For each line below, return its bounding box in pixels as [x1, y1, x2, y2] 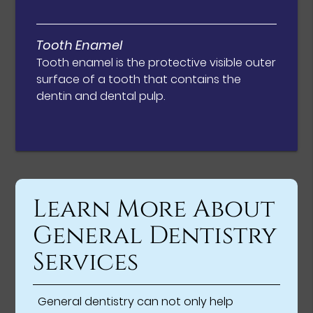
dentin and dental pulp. [36, 88, 166, 105]
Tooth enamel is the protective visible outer [36, 54, 277, 71]
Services [33, 246, 139, 279]
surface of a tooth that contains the [36, 71, 242, 88]
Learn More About [33, 193, 275, 226]
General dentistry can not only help [38, 293, 234, 310]
